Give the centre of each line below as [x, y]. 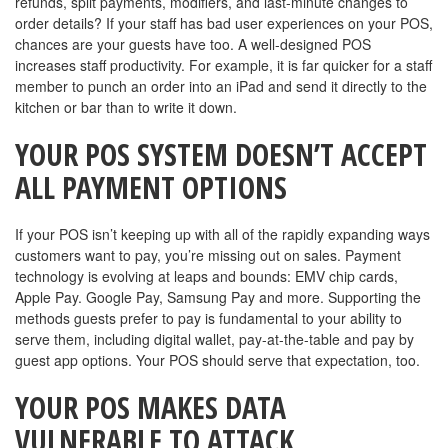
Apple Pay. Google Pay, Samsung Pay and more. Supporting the [218, 296]
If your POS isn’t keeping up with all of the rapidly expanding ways [222, 233]
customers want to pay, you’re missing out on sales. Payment [208, 254]
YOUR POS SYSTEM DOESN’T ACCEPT [221, 154]
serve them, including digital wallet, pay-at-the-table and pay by [214, 338]
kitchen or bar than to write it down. [126, 106]
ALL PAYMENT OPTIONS [151, 187]
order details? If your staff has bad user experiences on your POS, [224, 22]
